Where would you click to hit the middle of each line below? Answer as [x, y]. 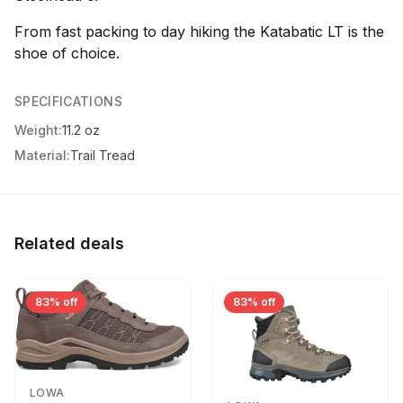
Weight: [38, 130]
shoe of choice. [67, 53]
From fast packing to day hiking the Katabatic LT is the [199, 31]
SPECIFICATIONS [68, 101]
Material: [42, 155]
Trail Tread [103, 155]
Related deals [69, 243]
